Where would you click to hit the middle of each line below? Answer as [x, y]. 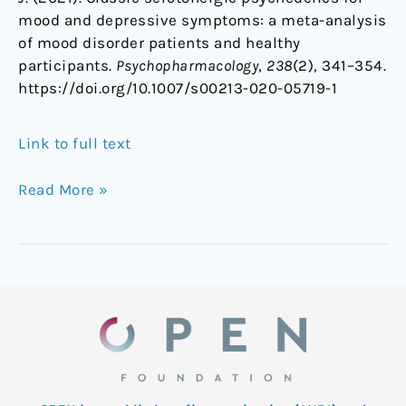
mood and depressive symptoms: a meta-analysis [203, 20]
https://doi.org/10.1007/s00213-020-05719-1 [178, 88]
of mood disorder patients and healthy [159, 43]
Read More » [63, 189]
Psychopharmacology [187, 66]
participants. [67, 66]
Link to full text [75, 144]
